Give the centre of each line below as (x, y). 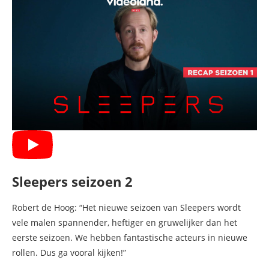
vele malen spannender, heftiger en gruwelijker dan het (125, 223)
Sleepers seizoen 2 (72, 182)
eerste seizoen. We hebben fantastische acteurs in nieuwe (130, 238)
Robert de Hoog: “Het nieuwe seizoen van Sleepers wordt (126, 208)
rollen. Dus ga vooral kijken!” (69, 253)
